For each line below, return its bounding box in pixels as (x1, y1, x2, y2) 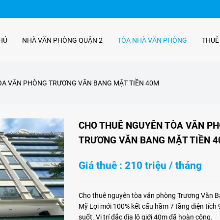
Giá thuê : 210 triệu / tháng (78, 160, 202, 171)
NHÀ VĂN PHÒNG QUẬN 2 (22, 36, 103, 44)
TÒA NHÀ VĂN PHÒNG (117, 36, 187, 44)
